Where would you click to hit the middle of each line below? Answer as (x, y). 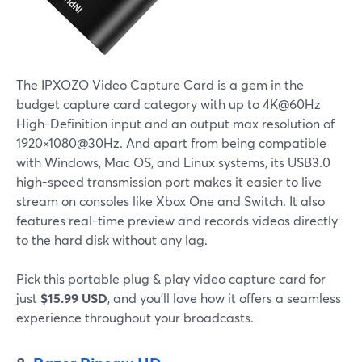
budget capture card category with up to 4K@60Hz (168, 103)
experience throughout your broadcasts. (135, 317)
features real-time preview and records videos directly (177, 220)
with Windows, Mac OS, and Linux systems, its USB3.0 (173, 162)
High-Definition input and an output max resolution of (175, 123)
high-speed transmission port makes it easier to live (169, 181)
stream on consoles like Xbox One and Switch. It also (170, 200)
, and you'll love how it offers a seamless (224, 297)
